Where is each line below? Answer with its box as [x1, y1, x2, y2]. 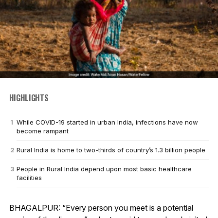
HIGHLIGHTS [9, 91, 49, 104]
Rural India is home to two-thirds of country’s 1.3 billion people [16, 145, 205, 154]
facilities [16, 173, 42, 182]
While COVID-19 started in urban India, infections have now [16, 118, 198, 126]
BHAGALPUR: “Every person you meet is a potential [9, 202, 193, 213]
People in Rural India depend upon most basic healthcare [16, 164, 192, 173]
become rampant [16, 127, 69, 135]
